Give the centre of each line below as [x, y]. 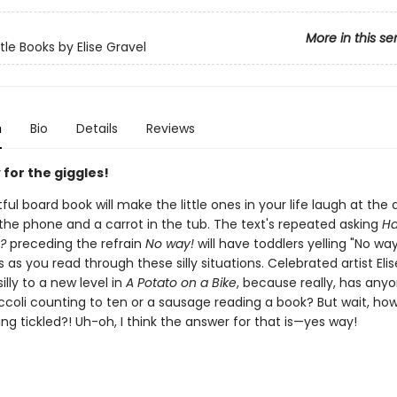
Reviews [170, 128]
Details [97, 128]
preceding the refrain [75, 244]
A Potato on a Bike [181, 283]
